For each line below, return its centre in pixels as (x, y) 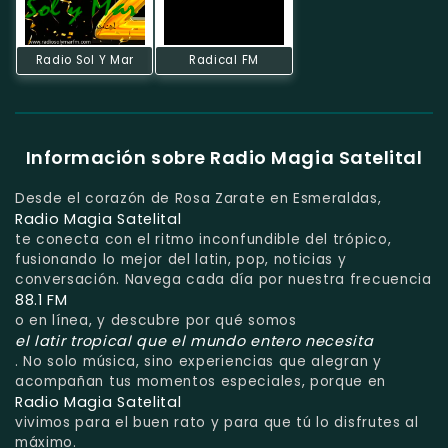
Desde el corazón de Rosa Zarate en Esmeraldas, (198, 198)
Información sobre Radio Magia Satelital (224, 157)
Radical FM (224, 59)
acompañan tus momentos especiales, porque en (201, 381)
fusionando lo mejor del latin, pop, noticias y (181, 259)
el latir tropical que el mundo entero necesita (194, 340)
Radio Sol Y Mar (84, 59)
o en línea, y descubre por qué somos (156, 320)
